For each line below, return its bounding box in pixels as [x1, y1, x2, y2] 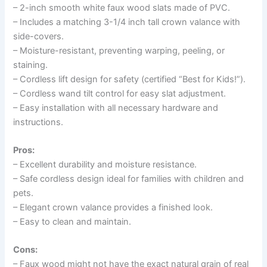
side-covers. [13, 30, 64, 42]
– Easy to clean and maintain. [13, 216, 132, 228]
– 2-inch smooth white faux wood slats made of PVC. [13, 2, 231, 13]
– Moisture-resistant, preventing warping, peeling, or [13, 45, 225, 56]
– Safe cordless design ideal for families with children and [13, 173, 244, 185]
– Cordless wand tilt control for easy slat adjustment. [13, 88, 226, 99]
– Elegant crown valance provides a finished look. [13, 202, 213, 213]
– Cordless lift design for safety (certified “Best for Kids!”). [13, 73, 246, 85]
